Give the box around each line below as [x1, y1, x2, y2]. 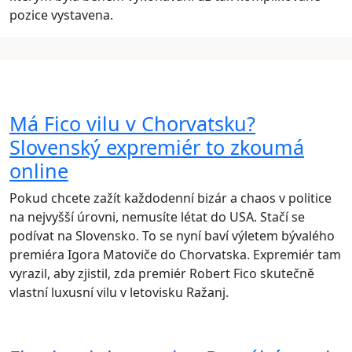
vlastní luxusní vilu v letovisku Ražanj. [9, 284, 229, 302]
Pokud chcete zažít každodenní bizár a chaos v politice [9, 189, 332, 207]
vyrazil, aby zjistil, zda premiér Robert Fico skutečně [9, 265, 314, 283]
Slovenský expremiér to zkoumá [9, 134, 304, 161]
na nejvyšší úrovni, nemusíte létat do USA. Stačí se [9, 208, 305, 226]
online [9, 157, 68, 185]
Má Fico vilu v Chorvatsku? [9, 110, 255, 137]
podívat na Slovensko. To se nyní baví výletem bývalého [9, 227, 335, 245]
